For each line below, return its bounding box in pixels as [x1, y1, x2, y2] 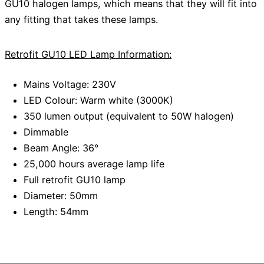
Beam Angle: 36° [24, 142, 98, 154]
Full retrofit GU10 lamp [24, 174, 126, 186]
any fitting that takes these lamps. [5, 13, 159, 25]
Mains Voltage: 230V [24, 78, 116, 91]
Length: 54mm [24, 206, 88, 218]
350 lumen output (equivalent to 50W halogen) [24, 110, 234, 123]
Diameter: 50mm [24, 190, 98, 202]
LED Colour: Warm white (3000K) [24, 94, 173, 107]
